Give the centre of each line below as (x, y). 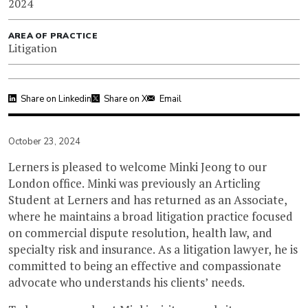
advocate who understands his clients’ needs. (126, 282)
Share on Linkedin (56, 99)
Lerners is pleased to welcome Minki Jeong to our (137, 166)
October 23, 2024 (44, 141)
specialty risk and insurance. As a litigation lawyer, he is (153, 249)
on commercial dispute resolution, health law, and (140, 232)
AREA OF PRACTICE (53, 35)
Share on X (125, 99)
